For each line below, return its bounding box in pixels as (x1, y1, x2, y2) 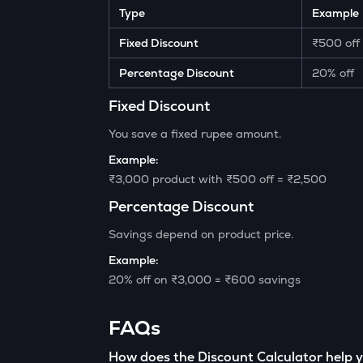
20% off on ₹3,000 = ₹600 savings (109, 272, 301, 287)
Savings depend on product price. (109, 227, 294, 241)
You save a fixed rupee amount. (109, 126, 282, 141)
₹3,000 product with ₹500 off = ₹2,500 (109, 172, 327, 186)
